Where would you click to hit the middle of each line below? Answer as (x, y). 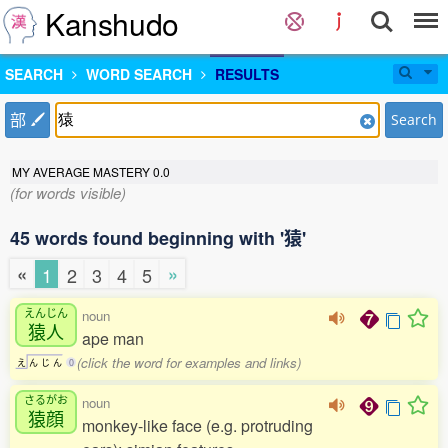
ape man (113, 339)
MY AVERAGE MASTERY (82, 171)
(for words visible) (68, 192)
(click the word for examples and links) (189, 363)
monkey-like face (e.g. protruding (197, 426)
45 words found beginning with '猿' (158, 238)
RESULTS (247, 74)
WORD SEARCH (139, 74)
